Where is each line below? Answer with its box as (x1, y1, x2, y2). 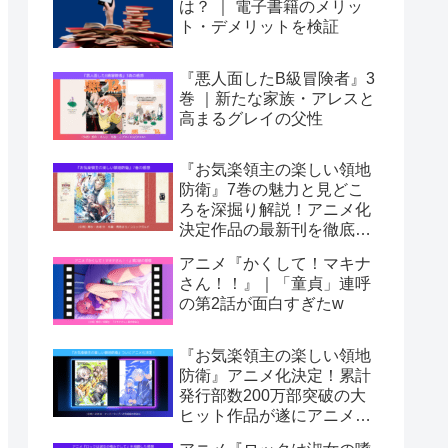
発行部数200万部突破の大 (179, 386, 366, 404)
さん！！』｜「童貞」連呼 (179, 275, 371, 293)
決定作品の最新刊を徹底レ (179, 221, 371, 239)
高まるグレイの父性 (179, 109, 323, 127)
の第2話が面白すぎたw (179, 295, 344, 313)
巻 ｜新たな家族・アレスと (179, 89, 375, 107)
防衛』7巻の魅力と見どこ (179, 181, 364, 199)
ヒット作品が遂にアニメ (179, 406, 355, 424)
